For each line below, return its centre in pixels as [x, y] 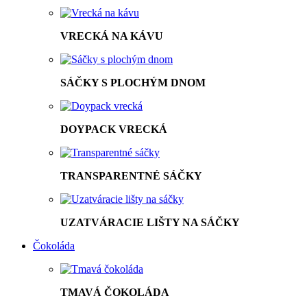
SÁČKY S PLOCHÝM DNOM [133, 82]
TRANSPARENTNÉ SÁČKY [131, 175]
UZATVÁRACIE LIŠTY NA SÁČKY [150, 222]
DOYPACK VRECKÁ [114, 129]
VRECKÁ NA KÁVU [112, 36]
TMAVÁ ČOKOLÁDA [115, 292]
